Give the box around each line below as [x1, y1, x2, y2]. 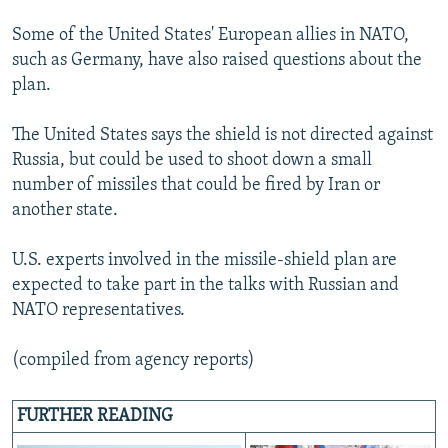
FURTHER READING [16, 407, 173, 427]
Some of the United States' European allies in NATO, [12, 26, 409, 46]
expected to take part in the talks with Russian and [12, 276, 399, 296]
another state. [12, 201, 118, 221]
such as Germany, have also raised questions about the [12, 51, 422, 71]
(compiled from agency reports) [12, 351, 255, 371]
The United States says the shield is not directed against [12, 126, 433, 146]
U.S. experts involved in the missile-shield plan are [12, 251, 397, 271]
